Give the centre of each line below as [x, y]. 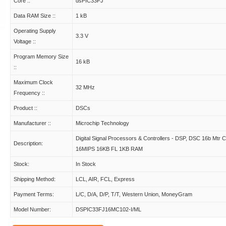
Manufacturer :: [32, 123]
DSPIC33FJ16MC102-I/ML [108, 209]
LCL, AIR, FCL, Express [105, 179]
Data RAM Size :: [35, 16]
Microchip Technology [102, 123]
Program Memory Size [41, 56]
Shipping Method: [35, 179]
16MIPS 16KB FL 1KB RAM [109, 149]
